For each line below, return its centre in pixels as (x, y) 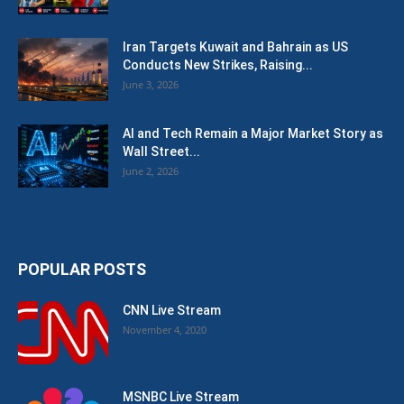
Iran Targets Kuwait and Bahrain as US (235, 47)
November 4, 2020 (165, 330)
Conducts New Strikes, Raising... (218, 65)
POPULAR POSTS (82, 269)
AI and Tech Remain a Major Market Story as (253, 133)
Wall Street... (161, 151)
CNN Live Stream (172, 310)
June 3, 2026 (151, 84)
